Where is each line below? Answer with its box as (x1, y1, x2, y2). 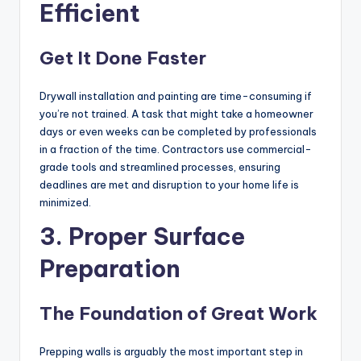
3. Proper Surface (39, 222, 245, 252)
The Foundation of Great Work (39, 302, 317, 326)
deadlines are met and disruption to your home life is (39, 178, 299, 192)
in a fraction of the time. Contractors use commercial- (39, 143, 312, 156)
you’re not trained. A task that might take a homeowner (39, 107, 313, 121)
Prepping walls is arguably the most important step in (39, 345, 303, 359)
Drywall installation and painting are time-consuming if (39, 89, 312, 103)
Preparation (39, 254, 180, 284)
